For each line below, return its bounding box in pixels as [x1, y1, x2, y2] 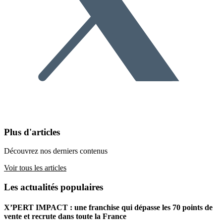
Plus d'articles [4, 126, 60, 137]
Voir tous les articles [4, 164, 66, 172]
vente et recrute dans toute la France [4, 212, 126, 221]
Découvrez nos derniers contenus [4, 147, 108, 156]
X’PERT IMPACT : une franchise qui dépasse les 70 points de [4, 203, 213, 212]
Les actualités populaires [4, 181, 103, 192]
